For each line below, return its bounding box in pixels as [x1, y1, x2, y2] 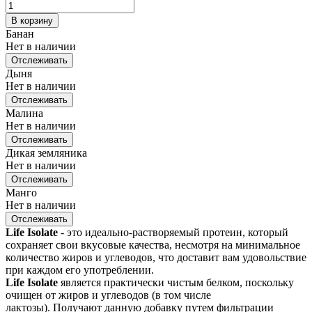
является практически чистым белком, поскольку [58, 276, 294, 289]
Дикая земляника [6, 147, 87, 159]
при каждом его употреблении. [6, 264, 154, 276]
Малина [6, 107, 43, 120]
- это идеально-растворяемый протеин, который [58, 226, 288, 239]
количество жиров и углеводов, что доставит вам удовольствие [6, 251, 306, 264]
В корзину [11, 15, 53, 26]
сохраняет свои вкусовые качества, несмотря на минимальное [6, 239, 300, 251]
